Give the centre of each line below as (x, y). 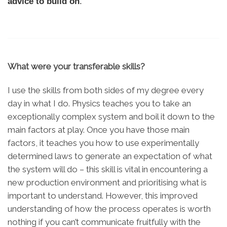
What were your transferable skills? (76, 67)
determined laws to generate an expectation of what (110, 156)
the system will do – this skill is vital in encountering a (108, 169)
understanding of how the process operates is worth (109, 209)
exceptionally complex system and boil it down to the (111, 117)
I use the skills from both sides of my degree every (106, 90)
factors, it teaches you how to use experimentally (103, 143)
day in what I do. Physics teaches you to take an (99, 104)
